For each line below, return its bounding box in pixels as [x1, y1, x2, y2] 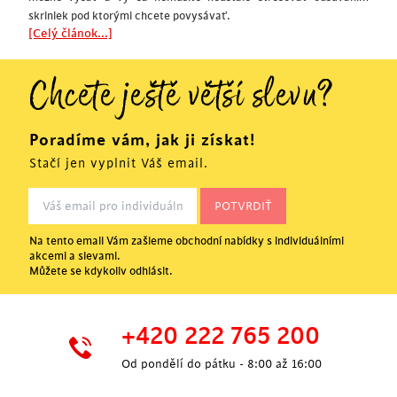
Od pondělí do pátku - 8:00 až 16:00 [121, 357, 322, 370]
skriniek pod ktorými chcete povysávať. [28, 10, 230, 22]
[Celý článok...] [28, 27, 113, 40]
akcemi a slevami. [29, 250, 121, 262]
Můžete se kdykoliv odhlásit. [29, 265, 173, 277]
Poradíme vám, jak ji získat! [29, 131, 255, 149]
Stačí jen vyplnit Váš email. [29, 157, 208, 171]
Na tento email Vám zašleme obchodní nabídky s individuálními [29, 235, 344, 247]
